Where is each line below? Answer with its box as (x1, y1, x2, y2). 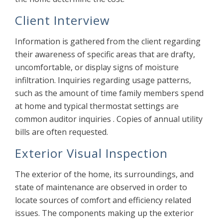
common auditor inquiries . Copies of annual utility (15, 113, 203, 125)
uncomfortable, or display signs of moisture (15, 62, 179, 73)
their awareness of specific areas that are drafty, (15, 49, 195, 60)
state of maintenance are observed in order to (15, 182, 187, 193)
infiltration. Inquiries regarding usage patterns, (15, 75, 191, 86)
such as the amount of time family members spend (15, 88, 204, 99)
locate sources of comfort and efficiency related (15, 195, 191, 206)
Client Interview (15, 12, 110, 29)
